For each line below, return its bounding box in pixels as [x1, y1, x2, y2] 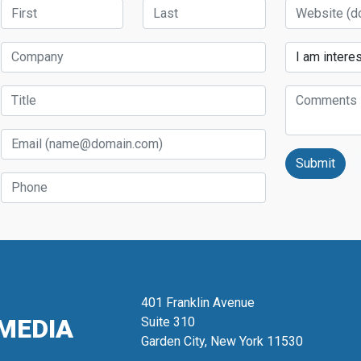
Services [284, 42, 334, 58]
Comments [284, 85, 346, 102]
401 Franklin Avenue [140, 295, 255, 311]
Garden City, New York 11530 [140, 334, 303, 350]
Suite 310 [140, 314, 195, 330]
